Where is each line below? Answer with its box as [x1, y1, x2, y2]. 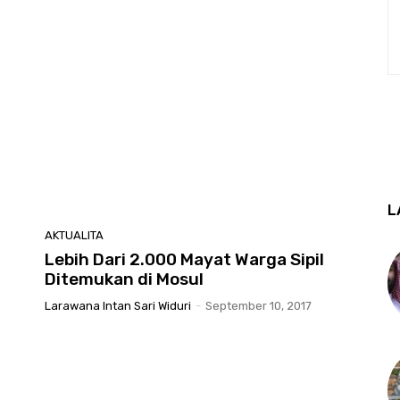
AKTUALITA [45, 228, 104, 242]
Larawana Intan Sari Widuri [45, 298, 191, 312]
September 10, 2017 [205, 298, 312, 312]
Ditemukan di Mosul [45, 268, 204, 289]
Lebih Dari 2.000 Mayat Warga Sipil [45, 248, 324, 270]
